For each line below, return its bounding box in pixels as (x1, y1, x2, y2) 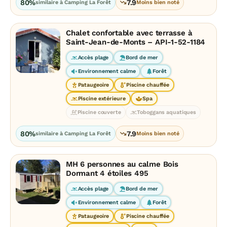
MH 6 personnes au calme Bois (66, 160, 178, 169)
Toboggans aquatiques (137, 109, 197, 116)
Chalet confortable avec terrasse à (66, 28, 193, 37)
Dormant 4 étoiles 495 (66, 169, 148, 178)
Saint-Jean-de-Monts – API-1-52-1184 (66, 37, 206, 47)
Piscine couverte (77, 109, 121, 116)
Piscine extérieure (78, 95, 126, 102)
